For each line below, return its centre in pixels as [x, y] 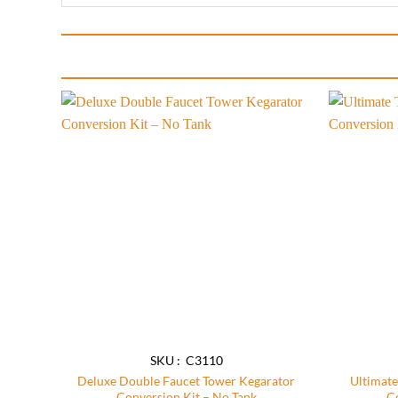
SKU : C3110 [186, 361]
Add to [281, 139]
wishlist [281, 152]
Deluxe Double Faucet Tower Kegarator [187, 381]
